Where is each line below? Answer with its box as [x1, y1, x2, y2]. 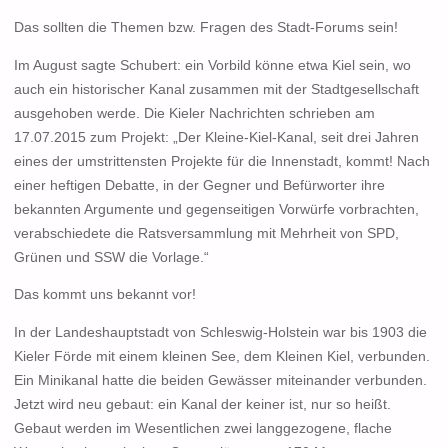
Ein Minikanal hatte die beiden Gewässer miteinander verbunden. [13, 372, 427, 388]
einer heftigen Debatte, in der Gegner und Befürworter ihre [13, 177, 385, 193]
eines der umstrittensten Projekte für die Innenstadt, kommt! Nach [13, 153, 430, 169]
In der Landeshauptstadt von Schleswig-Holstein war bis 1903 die [13, 324, 427, 340]
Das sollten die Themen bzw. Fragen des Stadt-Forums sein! [13, 20, 398, 36]
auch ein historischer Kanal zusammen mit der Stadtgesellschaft [13, 81, 419, 97]
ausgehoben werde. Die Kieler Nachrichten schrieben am [13, 105, 375, 121]
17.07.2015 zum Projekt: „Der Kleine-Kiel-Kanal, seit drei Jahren [13, 129, 419, 145]
